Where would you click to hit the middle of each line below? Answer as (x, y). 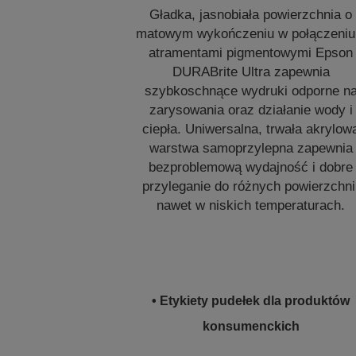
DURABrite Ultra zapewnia (251, 72)
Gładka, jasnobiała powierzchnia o (251, 15)
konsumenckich (251, 326)
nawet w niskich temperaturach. (251, 205)
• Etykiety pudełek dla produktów (251, 301)
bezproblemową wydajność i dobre (251, 167)
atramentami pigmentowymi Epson (251, 53)
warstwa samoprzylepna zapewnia (251, 148)
